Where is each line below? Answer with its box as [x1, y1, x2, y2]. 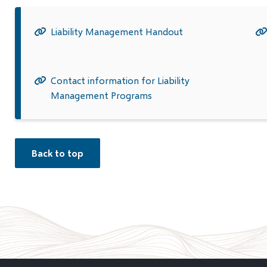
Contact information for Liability [50, 74, 190, 86]
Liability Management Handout [50, 25, 183, 37]
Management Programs [50, 89, 152, 101]
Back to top [31, 147, 83, 159]
